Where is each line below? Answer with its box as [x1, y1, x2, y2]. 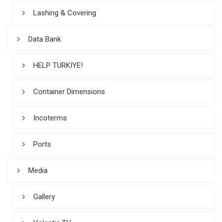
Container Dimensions [33, 87, 105, 96]
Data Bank [28, 34, 61, 44]
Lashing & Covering [33, 8, 96, 17]
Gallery [33, 192, 55, 201]
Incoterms [33, 113, 67, 122]
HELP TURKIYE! [33, 60, 83, 70]
